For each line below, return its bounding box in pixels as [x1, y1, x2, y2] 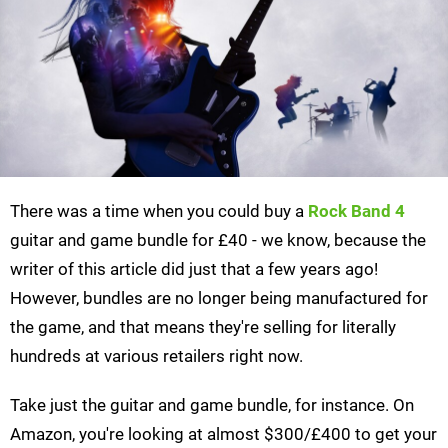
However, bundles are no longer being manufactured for [10, 288, 428, 309]
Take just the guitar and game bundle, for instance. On [10, 395, 414, 416]
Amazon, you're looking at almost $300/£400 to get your [10, 424, 437, 445]
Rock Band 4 [308, 201, 405, 222]
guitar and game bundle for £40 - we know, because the [10, 230, 426, 251]
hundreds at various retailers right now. [10, 346, 303, 367]
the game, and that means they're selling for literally [10, 317, 396, 338]
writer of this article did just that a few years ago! [10, 259, 378, 280]
